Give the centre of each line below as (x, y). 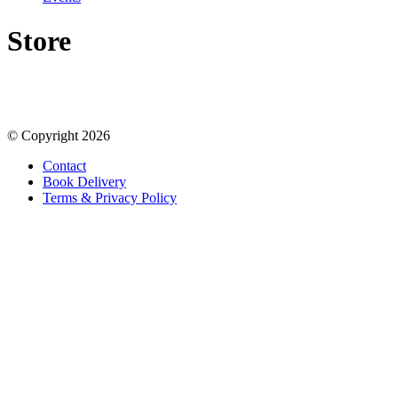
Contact (64, 166)
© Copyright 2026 (59, 136)
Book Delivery (84, 182)
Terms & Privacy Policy (110, 198)
